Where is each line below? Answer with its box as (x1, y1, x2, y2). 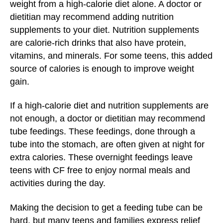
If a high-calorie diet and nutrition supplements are (10, 101, 209, 111)
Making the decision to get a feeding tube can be (10, 202, 203, 213)
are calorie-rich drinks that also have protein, (10, 37, 186, 48)
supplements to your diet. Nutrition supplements (10, 24, 199, 35)
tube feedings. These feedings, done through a (10, 126, 195, 136)
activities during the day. (10, 178, 106, 188)
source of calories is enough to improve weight (10, 63, 194, 74)
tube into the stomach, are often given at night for (10, 139, 205, 149)
